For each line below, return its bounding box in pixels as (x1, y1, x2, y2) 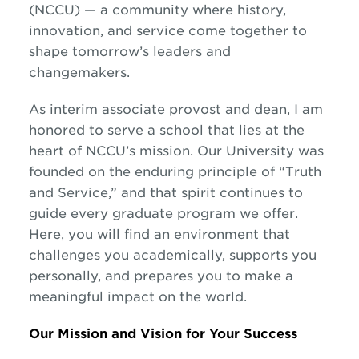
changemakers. (28, 64, 130, 80)
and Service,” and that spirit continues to (28, 184, 303, 200)
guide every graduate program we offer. (28, 205, 298, 221)
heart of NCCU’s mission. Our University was (28, 143, 324, 159)
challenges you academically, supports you (28, 247, 317, 263)
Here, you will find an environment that (28, 226, 290, 242)
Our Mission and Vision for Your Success (28, 325, 297, 341)
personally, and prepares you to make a (28, 268, 293, 284)
